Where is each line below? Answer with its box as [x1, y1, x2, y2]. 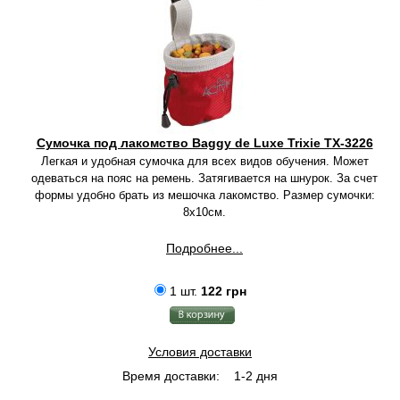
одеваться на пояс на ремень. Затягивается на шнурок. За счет [31, 171, 378, 185]
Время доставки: [122, 369, 220, 383]
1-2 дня [230, 369, 278, 383]
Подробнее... [166, 241, 243, 255]
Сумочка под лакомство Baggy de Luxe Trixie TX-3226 [36, 136, 373, 150]
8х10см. [183, 205, 226, 219]
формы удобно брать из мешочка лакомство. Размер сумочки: [34, 188, 375, 202]
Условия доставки [148, 345, 252, 359]
